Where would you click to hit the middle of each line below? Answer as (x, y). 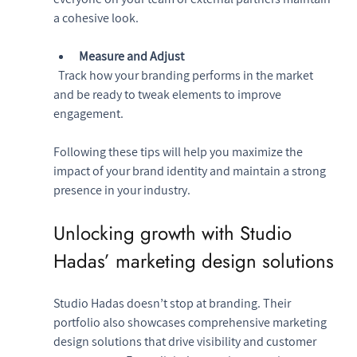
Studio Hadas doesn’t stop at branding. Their (173, 303)
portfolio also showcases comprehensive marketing (191, 322)
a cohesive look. (96, 18)
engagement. (88, 113)
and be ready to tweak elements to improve (168, 94)
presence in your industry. (122, 190)
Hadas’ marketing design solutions (193, 261)
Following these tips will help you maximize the (179, 151)
